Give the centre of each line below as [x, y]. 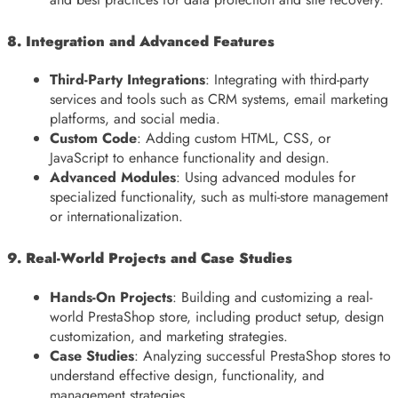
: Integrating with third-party [287, 80]
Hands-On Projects [111, 297]
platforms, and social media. [135, 119]
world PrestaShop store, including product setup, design [217, 316]
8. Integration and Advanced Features [141, 41]
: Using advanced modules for [266, 178]
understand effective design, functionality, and [187, 375]
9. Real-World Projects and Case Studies [150, 259]
